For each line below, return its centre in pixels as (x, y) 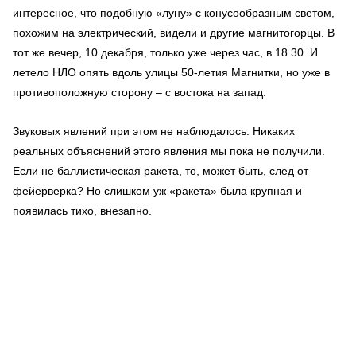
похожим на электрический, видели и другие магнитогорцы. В (174, 32)
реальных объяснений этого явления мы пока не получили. (169, 151)
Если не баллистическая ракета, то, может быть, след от (161, 170)
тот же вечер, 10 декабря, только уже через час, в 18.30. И (165, 52)
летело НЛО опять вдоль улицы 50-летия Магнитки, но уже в (171, 72)
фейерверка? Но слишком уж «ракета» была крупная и (157, 190)
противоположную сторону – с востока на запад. (139, 92)
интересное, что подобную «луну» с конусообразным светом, (174, 12)
